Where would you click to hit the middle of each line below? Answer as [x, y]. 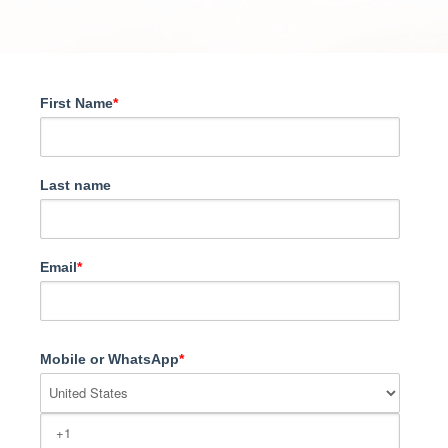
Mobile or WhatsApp [109, 358]
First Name [76, 102]
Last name [75, 184]
